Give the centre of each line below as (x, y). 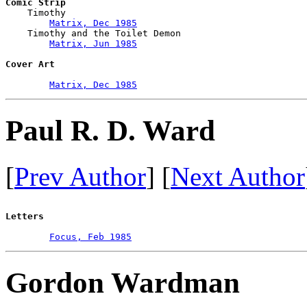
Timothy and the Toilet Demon (93, 34)
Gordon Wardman (123, 282)
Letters (25, 216)
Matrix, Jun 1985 (93, 44)
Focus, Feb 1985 (90, 236)
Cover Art (30, 64)
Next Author (238, 176)
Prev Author (80, 176)
